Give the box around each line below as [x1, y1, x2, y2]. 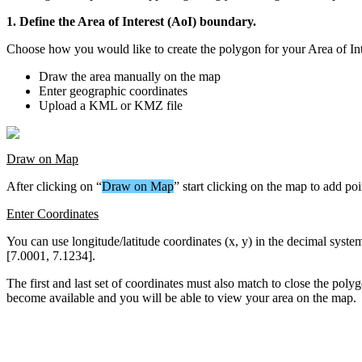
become [6, 290, 46, 305]
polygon [219, 41, 261, 56]
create [167, 41, 197, 56]
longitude [72, 234, 120, 248]
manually [114, 69, 161, 83]
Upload [39, 98, 77, 112]
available [49, 290, 95, 305]
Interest [122, 14, 164, 28]
